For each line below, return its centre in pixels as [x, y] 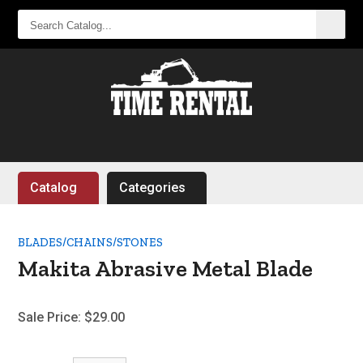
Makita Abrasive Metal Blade [166, 269]
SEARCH [52, 15]
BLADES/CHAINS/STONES [91, 242]
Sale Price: [50, 317]
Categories [153, 188]
